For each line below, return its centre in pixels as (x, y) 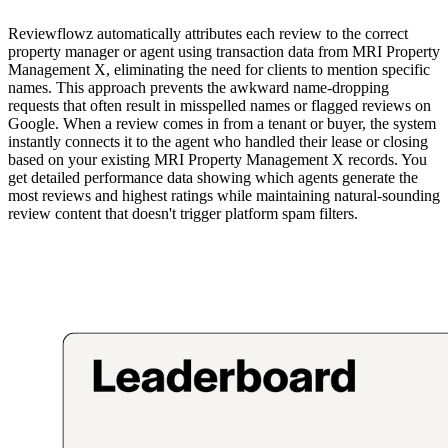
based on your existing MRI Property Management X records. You (217, 160)
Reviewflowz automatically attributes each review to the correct (208, 34)
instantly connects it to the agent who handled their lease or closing (218, 142)
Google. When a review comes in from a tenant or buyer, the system (222, 124)
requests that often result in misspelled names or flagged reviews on (219, 106)
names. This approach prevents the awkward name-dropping (198, 88)
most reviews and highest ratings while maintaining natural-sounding (224, 196)
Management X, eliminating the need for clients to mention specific (219, 70)
